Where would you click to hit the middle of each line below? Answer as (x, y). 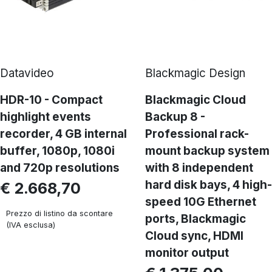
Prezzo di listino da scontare (59, 213)
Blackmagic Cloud (195, 100)
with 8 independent (199, 168)
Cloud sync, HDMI (194, 236)
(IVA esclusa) (31, 225)
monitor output (187, 253)
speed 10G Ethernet (201, 202)
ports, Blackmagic (195, 219)
